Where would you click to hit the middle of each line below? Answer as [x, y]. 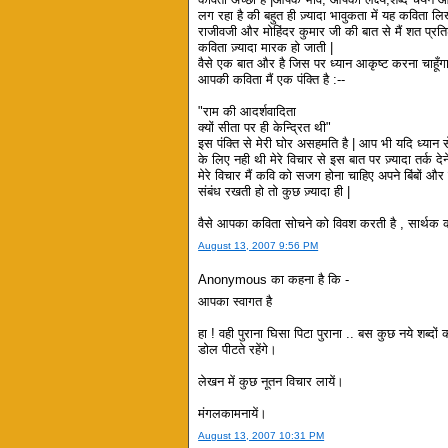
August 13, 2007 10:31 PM [261, 436]
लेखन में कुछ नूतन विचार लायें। [271, 382]
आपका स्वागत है [235, 302]
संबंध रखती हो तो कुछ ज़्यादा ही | [274, 192]
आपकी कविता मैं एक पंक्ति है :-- [272, 80]
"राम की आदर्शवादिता [247, 112]
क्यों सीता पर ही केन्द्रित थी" [265, 128]
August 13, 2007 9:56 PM [258, 246]
